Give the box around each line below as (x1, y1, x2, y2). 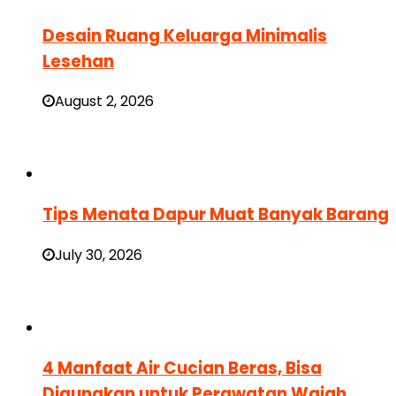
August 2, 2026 (55, 91, 154, 112)
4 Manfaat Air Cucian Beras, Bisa (42, 355, 322, 380)
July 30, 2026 (55, 244, 142, 265)
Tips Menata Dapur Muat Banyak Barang (42, 202, 389, 227)
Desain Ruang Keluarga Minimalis (42, 23, 327, 48)
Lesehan (42, 49, 114, 73)
